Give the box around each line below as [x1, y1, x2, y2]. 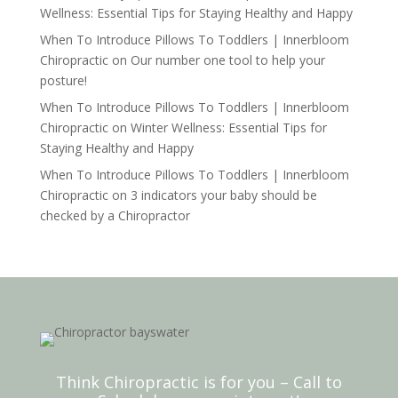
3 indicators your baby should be [130, 187, 317, 204]
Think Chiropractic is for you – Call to [55, 371, 342, 394]
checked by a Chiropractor [39, 207, 190, 225]
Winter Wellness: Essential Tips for [130, 119, 327, 137]
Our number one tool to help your [130, 52, 325, 69]
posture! [39, 72, 87, 90]
